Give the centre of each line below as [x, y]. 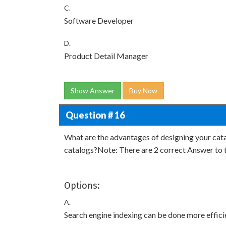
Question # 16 [95, 115]
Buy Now [143, 91]
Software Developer [99, 20]
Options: [82, 186]
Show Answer [93, 91]
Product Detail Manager [106, 56]
